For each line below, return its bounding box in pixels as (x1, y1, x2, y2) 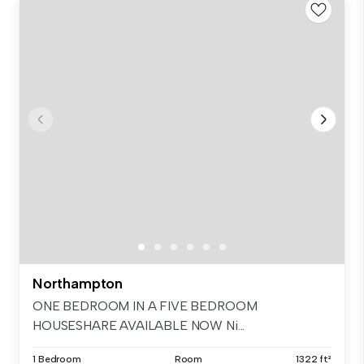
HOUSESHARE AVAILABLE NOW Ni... (32, 318, 245, 334)
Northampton (32, 275, 123, 293)
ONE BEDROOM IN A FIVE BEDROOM (32, 298, 258, 314)
